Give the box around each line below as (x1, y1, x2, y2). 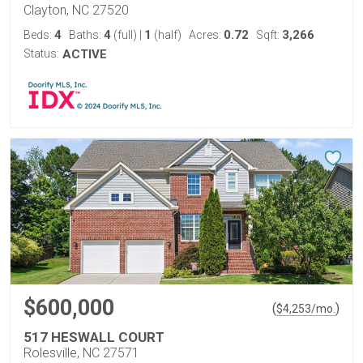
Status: (23, 47, 59, 60)
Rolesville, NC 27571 (23, 345, 139, 361)
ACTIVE (62, 47, 107, 62)
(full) (111, 28, 139, 41)
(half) (152, 28, 181, 41)
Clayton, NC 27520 (23, 2, 129, 18)
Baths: (69, 28, 104, 41)
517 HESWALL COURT (23, 329, 164, 345)
